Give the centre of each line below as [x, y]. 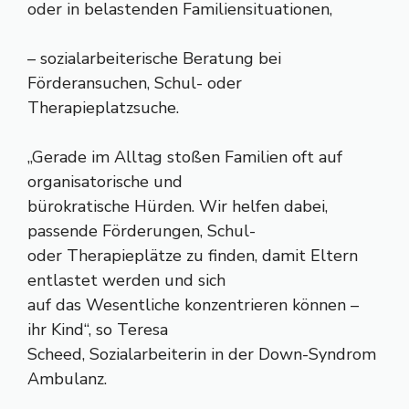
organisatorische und [105, 182]
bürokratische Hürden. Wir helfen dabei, [178, 206]
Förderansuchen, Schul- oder [135, 83]
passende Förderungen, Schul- [142, 231]
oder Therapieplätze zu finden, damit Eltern [193, 256]
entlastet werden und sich [126, 280]
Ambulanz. [67, 379]
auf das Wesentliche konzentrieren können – [193, 305]
